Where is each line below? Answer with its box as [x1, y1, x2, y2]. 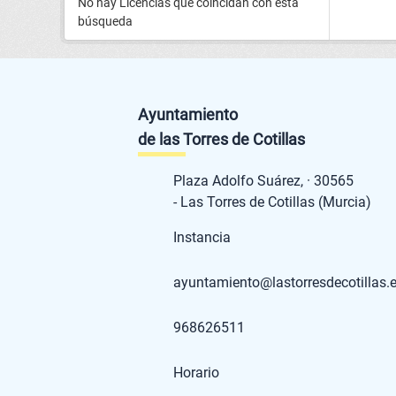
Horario [173, 364, 220, 382]
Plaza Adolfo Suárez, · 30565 [173, 172, 393, 190]
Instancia [173, 229, 232, 247]
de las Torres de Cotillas [138, 130, 305, 149]
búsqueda [78, 14, 133, 29]
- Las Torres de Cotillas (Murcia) [173, 194, 372, 211]
